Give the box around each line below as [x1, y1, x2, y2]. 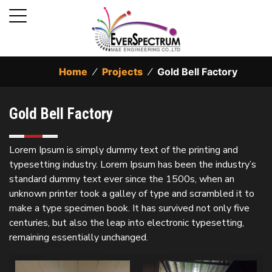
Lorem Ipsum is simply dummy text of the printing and [9, 143, 238, 157]
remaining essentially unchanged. [9, 231, 148, 244]
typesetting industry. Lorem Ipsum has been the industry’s [9, 158, 256, 171]
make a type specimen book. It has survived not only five [9, 202, 250, 215]
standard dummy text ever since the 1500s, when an [9, 172, 234, 186]
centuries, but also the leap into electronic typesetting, [9, 216, 244, 229]
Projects [102, 66, 143, 78]
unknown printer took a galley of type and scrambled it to [9, 187, 254, 200]
